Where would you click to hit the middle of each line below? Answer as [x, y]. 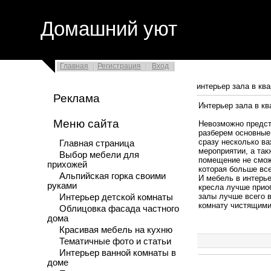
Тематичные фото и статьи [115, 241]
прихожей [67, 165]
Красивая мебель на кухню [116, 230]
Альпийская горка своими [112, 176]
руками [62, 186]
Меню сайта [86, 124]
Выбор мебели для [99, 155]
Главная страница [96, 143]
